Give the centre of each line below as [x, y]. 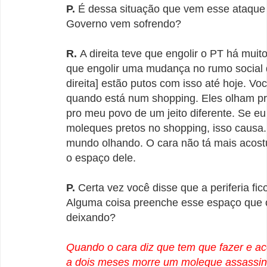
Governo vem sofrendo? [124, 24]
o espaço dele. [101, 158]
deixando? [91, 217]
